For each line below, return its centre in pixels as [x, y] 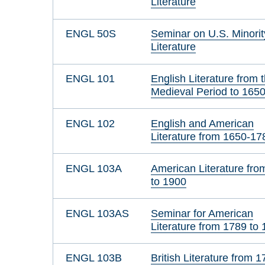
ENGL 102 [90, 123]
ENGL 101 [90, 78]
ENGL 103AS [97, 213]
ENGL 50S [91, 34]
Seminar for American [202, 213]
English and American [203, 123]
